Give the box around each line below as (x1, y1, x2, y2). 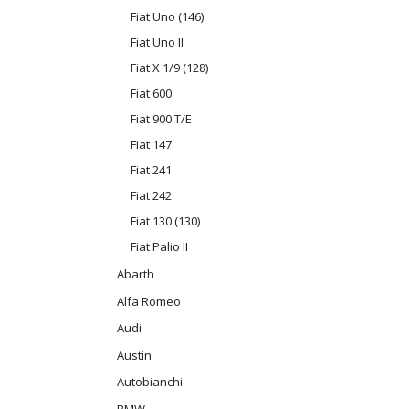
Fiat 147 (131, 136, 172, 153)
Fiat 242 (131, 187, 172, 204)
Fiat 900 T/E (131, 110, 192, 128)
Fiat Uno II (131, 34, 184, 51)
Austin (117, 346, 152, 363)
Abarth (117, 265, 154, 282)
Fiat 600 (131, 85, 172, 102)
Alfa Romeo (117, 292, 181, 309)
